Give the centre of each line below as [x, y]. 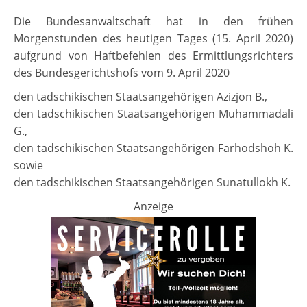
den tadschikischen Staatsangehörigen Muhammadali [153, 114]
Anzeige [153, 207]
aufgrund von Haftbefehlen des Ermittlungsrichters [153, 56]
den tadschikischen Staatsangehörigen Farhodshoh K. [153, 148]
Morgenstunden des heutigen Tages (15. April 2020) [153, 39]
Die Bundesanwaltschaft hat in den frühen [153, 22]
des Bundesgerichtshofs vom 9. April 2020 [122, 73]
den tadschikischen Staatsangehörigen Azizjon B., [140, 97]
